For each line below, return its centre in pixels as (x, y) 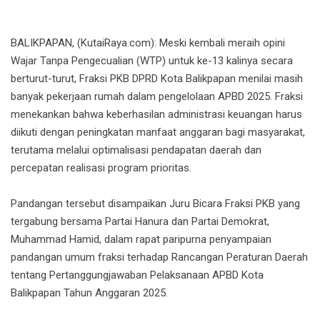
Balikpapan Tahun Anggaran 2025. (89, 293)
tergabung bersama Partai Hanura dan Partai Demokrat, (140, 222)
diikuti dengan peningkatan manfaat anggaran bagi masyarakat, (158, 132)
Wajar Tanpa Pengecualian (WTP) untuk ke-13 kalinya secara (152, 61)
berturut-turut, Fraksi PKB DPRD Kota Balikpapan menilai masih (157, 79)
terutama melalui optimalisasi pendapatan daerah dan (136, 150)
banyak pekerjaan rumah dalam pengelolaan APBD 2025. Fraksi (157, 97)
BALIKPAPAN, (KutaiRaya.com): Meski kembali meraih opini (148, 43)
